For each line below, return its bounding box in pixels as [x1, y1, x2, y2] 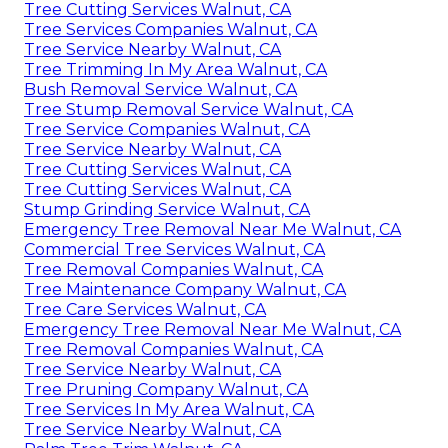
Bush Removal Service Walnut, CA [24, 79, 297, 99]
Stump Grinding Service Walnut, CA [24, 199, 310, 219]
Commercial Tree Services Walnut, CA [24, 239, 325, 259]
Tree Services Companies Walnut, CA [24, 19, 317, 39]
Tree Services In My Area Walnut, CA [24, 399, 314, 419]
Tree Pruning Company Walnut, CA [24, 379, 308, 399]
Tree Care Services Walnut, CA [24, 299, 266, 319]
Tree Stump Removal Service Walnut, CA [24, 99, 353, 119]
